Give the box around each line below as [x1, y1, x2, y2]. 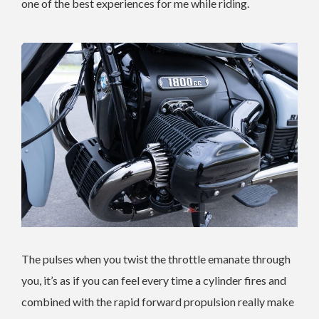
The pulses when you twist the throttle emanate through [21, 251, 291, 266]
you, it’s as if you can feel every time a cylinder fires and [21, 273, 286, 287]
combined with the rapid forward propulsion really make [21, 294, 294, 308]
